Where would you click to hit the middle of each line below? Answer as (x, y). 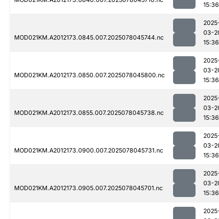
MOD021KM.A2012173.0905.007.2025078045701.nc (88, 188)
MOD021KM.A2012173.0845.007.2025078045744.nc (89, 38)
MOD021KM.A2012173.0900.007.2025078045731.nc (89, 151)
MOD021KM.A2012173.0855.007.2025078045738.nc (89, 113)
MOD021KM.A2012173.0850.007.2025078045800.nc (89, 75)
